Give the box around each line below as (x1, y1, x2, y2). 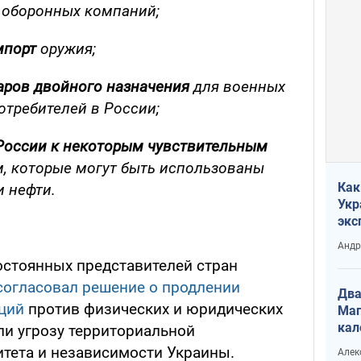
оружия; (36, 39, 96, 59)
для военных (193, 77, 285, 97)
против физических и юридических (24, 300, 283, 319)
